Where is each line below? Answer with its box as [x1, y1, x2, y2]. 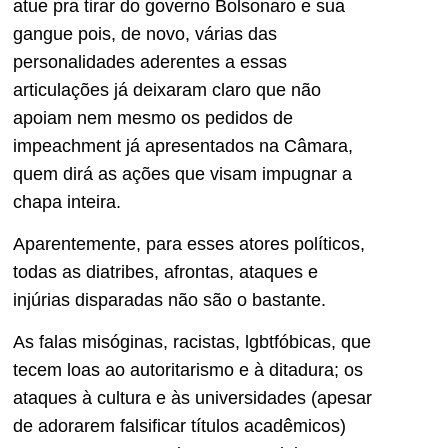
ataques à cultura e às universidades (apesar [13, 388, 372, 409]
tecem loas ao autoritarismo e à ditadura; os [13, 360, 363, 381]
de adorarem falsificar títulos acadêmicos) [13, 416, 346, 437]
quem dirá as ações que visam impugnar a [13, 163, 352, 184]
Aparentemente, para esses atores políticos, [13, 234, 365, 255]
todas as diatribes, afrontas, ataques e [13, 262, 318, 283]
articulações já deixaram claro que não [13, 79, 321, 100]
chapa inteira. [13, 191, 121, 212]
